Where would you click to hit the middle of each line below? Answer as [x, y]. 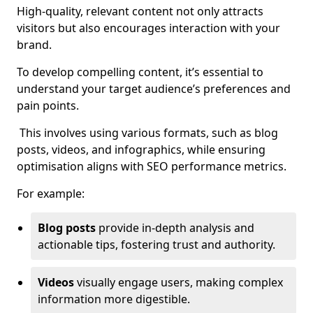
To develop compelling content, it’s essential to [140, 72]
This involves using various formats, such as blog [147, 133]
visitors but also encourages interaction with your [148, 28]
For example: [51, 194]
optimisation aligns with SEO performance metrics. [152, 166]
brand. [34, 45]
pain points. [48, 105]
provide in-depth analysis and [175, 228]
